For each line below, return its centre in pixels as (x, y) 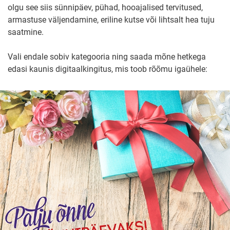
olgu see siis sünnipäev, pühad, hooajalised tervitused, (105, 7)
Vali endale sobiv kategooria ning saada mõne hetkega (107, 57)
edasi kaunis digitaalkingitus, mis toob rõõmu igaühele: (108, 69)
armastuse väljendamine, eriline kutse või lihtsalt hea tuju (111, 20)
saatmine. (26, 32)
